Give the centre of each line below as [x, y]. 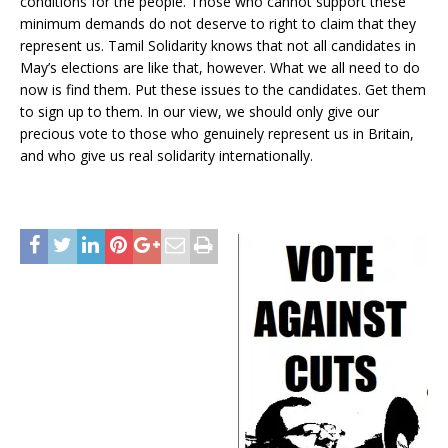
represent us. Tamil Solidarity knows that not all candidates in [218, 45]
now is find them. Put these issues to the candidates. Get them [223, 89]
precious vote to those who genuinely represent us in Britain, [217, 133]
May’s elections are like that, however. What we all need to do [220, 67]
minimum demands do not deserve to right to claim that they [218, 23]
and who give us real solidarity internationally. [166, 155]
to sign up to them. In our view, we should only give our [199, 111]
